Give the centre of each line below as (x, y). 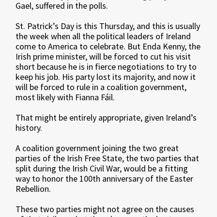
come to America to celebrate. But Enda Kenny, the (108, 46)
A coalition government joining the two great (97, 148)
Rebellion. (33, 189)
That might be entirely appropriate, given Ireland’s (106, 118)
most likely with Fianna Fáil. (65, 97)
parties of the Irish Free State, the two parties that (108, 158)
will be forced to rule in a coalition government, (101, 87)
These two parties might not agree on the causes (105, 209)
